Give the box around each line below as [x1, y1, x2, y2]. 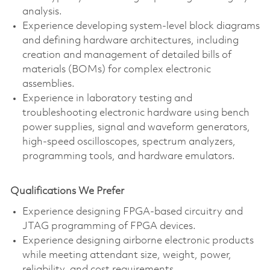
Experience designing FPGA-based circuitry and [22, 206, 243, 217]
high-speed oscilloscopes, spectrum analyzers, [22, 136, 236, 147]
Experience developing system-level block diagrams [22, 20, 260, 31]
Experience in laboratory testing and [22, 93, 192, 104]
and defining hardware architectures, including [22, 35, 239, 46]
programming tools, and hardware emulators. [22, 151, 235, 162]
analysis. [22, 6, 62, 17]
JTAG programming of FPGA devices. [22, 221, 196, 231]
